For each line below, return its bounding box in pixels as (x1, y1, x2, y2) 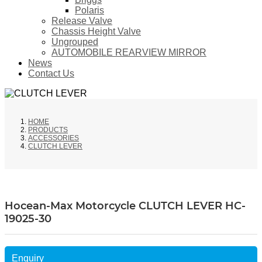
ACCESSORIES (28, 134, 79, 143)
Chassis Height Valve (51, 26, 141, 37)
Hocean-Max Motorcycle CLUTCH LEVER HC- (5, 199, 246, 213)
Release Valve (51, 16, 112, 26)
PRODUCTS (28, 126, 68, 135)
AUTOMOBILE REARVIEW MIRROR (51, 47, 206, 58)
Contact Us (28, 68, 74, 79)
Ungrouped (51, 37, 98, 47)
